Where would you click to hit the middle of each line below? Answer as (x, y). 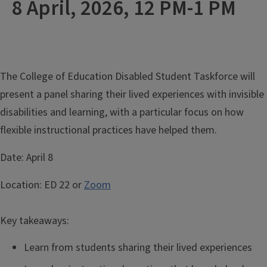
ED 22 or (63, 185)
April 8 (40, 158)
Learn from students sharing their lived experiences (138, 248)
